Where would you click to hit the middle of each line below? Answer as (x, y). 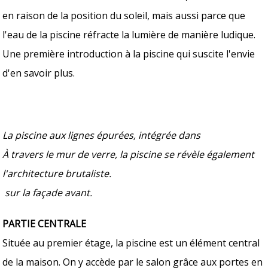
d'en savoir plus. (39, 73)
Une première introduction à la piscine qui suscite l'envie (129, 54)
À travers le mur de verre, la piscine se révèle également (129, 154)
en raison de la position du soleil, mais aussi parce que (124, 15)
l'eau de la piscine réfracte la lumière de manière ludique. (129, 34)
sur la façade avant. (49, 192)
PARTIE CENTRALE (45, 223)
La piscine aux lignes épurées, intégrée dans (134, 135)
